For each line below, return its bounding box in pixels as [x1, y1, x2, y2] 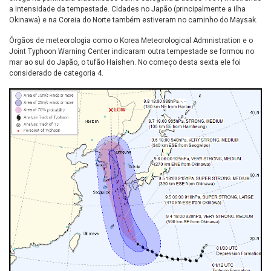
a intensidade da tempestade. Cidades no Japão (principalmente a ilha [9, 5, 246, 14]
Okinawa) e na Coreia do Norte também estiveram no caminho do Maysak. [9, 16, 258, 25]
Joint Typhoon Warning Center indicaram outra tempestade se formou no [9, 47, 254, 56]
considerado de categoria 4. [9, 69, 103, 78]
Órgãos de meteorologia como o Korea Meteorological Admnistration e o [9, 36, 253, 45]
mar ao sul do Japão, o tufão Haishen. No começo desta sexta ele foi [9, 58, 241, 67]
